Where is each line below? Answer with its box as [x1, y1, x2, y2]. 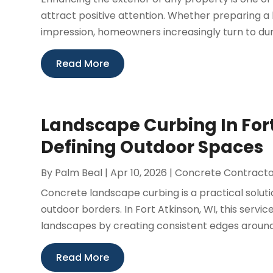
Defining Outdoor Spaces [41, 135, 264, 159]
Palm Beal [55, 165, 103, 180]
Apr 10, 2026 [110, 165, 168, 180]
